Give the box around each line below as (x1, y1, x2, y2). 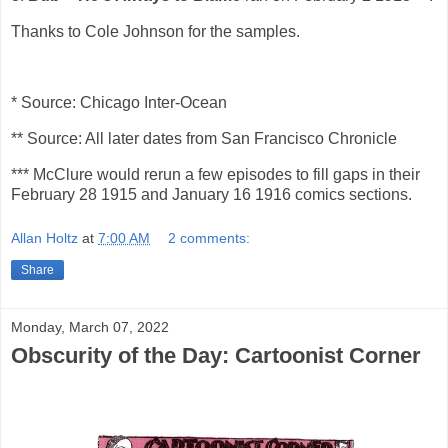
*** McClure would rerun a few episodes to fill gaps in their (11, 166, 420, 184)
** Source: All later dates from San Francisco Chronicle (11, 130, 397, 148)
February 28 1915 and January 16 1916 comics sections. (11, 186, 412, 204)
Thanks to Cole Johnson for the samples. (11, 22, 300, 40)
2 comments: (168, 229, 251, 246)
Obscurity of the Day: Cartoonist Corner (11, 342, 421, 368)
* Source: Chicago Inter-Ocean (11, 94, 227, 112)
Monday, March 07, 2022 (11, 318, 169, 335)
